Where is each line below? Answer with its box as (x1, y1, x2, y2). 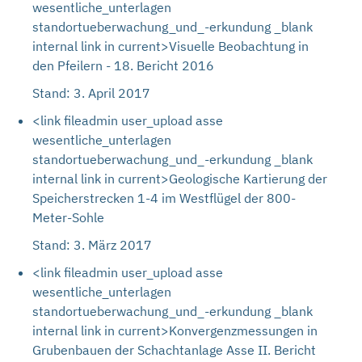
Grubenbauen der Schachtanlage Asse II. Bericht (32, 342, 316, 358)
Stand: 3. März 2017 (32, 237, 152, 253)
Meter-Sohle (32, 209, 104, 225)
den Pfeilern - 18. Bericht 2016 (32, 57, 214, 74)
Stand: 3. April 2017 (32, 85, 150, 101)
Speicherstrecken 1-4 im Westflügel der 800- (32, 190, 296, 206)
